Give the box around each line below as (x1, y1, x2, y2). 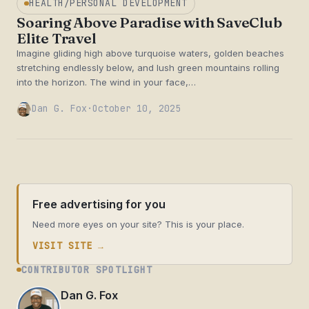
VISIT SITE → (32, 239, 104, 252)
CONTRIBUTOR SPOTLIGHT (21, 263, 152, 276)
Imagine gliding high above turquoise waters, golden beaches (17, 48, 284, 59)
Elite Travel (17, 30, 97, 47)
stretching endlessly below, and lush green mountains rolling (17, 62, 279, 73)
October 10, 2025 (92, 102, 181, 115)
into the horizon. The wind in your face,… (17, 77, 196, 88)
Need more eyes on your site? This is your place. (32, 218, 244, 230)
